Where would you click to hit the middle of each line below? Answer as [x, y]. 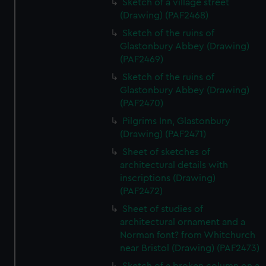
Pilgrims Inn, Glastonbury [177, 121]
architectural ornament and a [183, 222]
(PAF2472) [142, 191]
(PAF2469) [142, 59]
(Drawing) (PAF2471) [163, 134]
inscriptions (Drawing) [168, 178]
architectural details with [174, 165]
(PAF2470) [142, 103]
